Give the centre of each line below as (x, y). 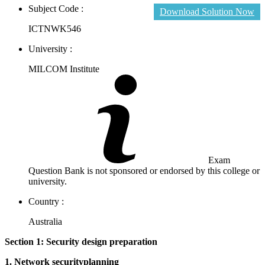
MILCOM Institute (64, 69)
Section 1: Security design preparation (81, 241)
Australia (45, 221)
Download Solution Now (207, 11)
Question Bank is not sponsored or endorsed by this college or (144, 170)
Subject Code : (56, 8)
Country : (46, 201)
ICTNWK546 (55, 28)
